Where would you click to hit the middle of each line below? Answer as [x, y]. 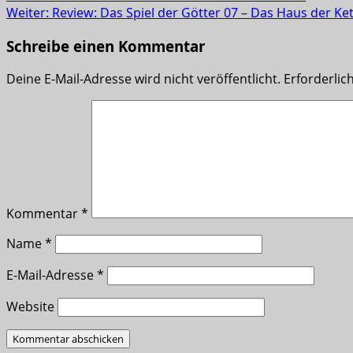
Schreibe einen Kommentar [106, 46]
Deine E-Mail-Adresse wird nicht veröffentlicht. [143, 79]
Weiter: [29, 12]
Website [30, 307]
